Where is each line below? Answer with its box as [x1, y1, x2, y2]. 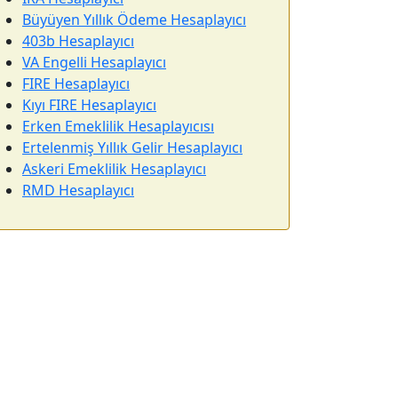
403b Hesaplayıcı [22, 31, 134, 51]
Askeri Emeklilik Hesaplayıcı [22, 159, 206, 179]
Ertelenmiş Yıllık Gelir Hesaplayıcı [22, 138, 243, 157]
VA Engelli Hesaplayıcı [22, 52, 166, 72]
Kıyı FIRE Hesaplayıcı [22, 95, 156, 115]
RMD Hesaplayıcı [22, 180, 134, 200]
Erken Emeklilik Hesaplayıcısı [22, 116, 214, 136]
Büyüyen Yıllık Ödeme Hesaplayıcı [22, 10, 246, 29]
